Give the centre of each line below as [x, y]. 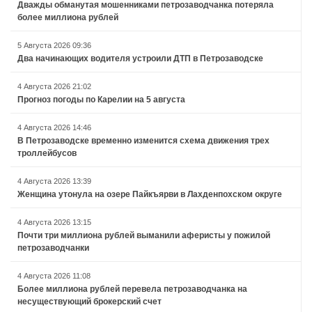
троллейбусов [47, 153]
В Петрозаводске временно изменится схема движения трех [143, 140]
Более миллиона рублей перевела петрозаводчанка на [132, 289]
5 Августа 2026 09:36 [54, 45]
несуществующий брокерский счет [89, 301]
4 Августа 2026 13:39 [54, 181]
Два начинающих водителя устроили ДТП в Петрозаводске [140, 58]
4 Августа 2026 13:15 [54, 222]
